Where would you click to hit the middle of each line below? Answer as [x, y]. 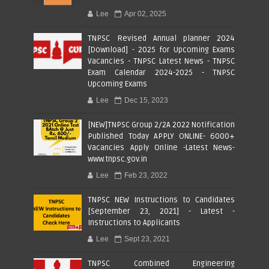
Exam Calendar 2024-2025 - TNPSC [162, 72]
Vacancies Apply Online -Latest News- [162, 147]
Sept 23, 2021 [147, 239]
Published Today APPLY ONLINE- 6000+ [162, 136]
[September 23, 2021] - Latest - [162, 211]
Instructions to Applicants [134, 222]
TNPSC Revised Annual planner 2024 [162, 38]
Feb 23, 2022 [146, 175]
